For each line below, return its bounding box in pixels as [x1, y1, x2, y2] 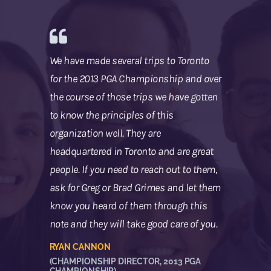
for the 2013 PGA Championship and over [49, 71, 221, 85]
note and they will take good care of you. [49, 217, 217, 230]
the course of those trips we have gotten [49, 90, 218, 103]
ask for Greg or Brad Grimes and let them [49, 180, 221, 194]
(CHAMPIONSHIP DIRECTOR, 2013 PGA [49, 256, 201, 266]
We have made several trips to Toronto [49, 53, 209, 67]
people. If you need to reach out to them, [49, 162, 217, 176]
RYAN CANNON [49, 241, 111, 252]
